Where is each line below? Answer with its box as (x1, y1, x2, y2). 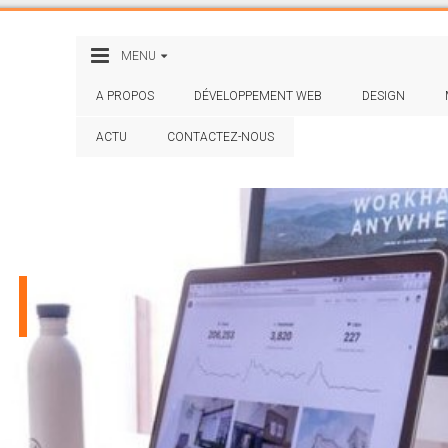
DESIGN (361, 89, 405, 103)
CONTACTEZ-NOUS (166, 130, 274, 144)
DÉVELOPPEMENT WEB (193, 89, 322, 103)
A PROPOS (95, 89, 154, 103)
